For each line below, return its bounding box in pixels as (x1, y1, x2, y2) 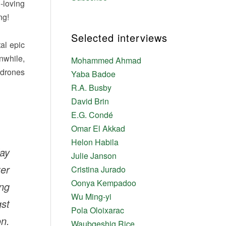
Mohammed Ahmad (71, 54, 141, 66)
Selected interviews (71, 30, 167, 45)
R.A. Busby (71, 81, 111, 93)
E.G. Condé (71, 108, 113, 121)
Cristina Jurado (71, 163, 126, 175)
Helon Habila (71, 136, 119, 148)
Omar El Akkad (71, 122, 125, 134)
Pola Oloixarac (71, 204, 124, 216)
